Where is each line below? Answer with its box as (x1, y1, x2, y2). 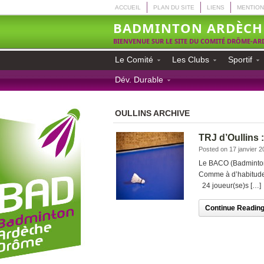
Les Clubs (172, 55, 209, 64)
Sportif (228, 55, 252, 64)
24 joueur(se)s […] (199, 181, 261, 190)
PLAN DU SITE (153, 4, 194, 11)
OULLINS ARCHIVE (115, 108, 190, 118)
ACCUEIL (115, 4, 141, 11)
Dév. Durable (115, 75, 163, 84)
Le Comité (115, 55, 153, 64)
